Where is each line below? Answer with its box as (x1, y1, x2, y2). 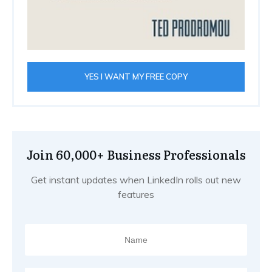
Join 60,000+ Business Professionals (26, 145, 246, 164)
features (118, 188, 154, 201)
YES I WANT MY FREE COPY (84, 72, 188, 82)
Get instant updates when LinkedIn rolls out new (31, 174, 241, 186)
